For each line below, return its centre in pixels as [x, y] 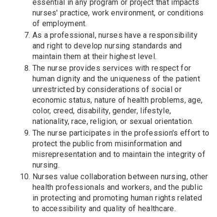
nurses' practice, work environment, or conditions [118, 13]
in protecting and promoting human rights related [117, 198]
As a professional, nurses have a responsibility [115, 35]
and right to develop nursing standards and [107, 46]
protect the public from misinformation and [107, 143]
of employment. [60, 23]
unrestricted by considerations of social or [107, 89]
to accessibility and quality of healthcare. [104, 208]
